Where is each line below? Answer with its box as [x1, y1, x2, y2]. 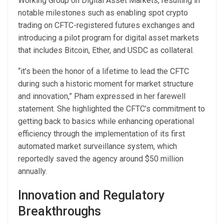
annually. [18, 166, 47, 176]
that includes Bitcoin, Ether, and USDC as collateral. [18, 45, 194, 55]
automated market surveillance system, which [18, 141, 177, 151]
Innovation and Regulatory [18, 187, 164, 202]
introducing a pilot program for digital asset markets [18, 32, 199, 42]
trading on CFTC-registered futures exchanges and [18, 20, 194, 30]
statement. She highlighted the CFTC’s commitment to [18, 103, 205, 113]
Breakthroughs [18, 203, 101, 218]
